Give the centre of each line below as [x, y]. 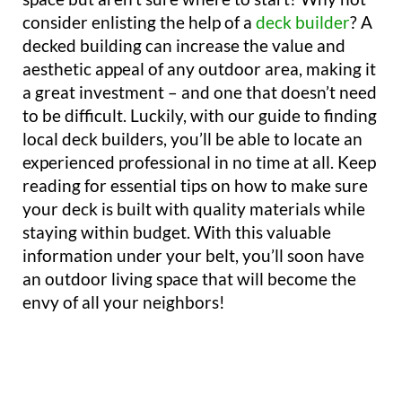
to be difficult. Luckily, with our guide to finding [200, 116]
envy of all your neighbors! [124, 302]
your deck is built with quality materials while [194, 209]
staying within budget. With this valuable [177, 232]
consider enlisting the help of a [139, 22]
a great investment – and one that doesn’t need [200, 92]
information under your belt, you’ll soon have [193, 256]
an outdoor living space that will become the [189, 279]
